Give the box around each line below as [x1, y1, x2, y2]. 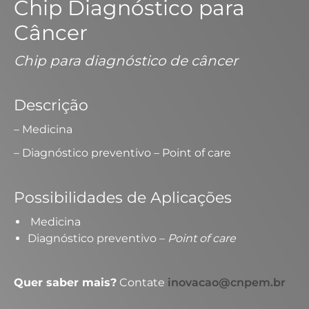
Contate [117, 275, 168, 289]
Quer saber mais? [14, 275, 117, 289]
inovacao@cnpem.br [168, 275, 286, 289]
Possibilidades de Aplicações [14, 188, 232, 207]
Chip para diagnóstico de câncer [14, 52, 238, 69]
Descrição [14, 95, 88, 114]
